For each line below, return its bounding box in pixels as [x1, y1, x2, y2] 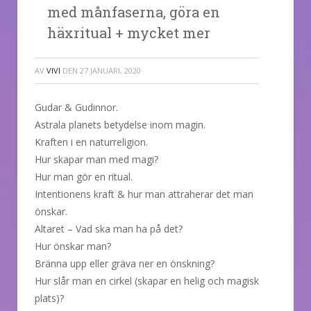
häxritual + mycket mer [47, 23, 210, 42]
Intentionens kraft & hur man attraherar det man [35, 187, 253, 201]
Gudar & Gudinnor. [35, 100, 118, 114]
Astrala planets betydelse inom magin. [35, 117, 205, 131]
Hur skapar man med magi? [35, 152, 158, 166]
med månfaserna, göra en [47, 2, 220, 21]
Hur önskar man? [35, 239, 111, 253]
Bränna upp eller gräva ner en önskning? [35, 256, 215, 270]
